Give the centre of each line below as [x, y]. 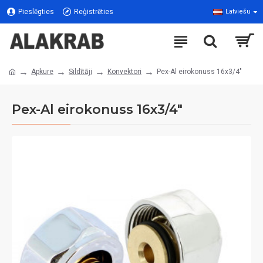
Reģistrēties [94, 12]
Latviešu [238, 11]
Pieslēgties [36, 12]
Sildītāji [80, 72]
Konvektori [124, 72]
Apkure [42, 72]
